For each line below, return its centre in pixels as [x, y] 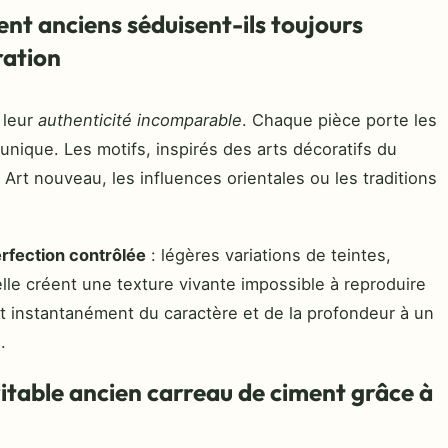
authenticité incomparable [140, 119]
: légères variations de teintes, [268, 254]
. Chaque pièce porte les [339, 119]
